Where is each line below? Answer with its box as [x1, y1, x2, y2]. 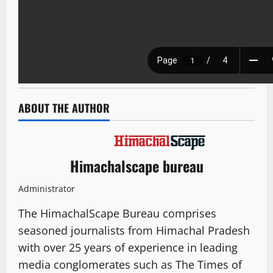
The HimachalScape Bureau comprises [18, 206, 216, 221]
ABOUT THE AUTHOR [18, 99, 110, 116]
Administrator [18, 183, 75, 195]
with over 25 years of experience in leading [18, 240, 238, 255]
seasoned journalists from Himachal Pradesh [18, 223, 250, 238]
